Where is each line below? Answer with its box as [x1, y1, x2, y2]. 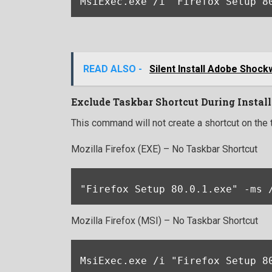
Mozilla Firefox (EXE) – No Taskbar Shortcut [71, 143, 257, 155]
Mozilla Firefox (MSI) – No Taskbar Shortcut [71, 215, 258, 227]
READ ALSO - [83, 63, 144, 75]
